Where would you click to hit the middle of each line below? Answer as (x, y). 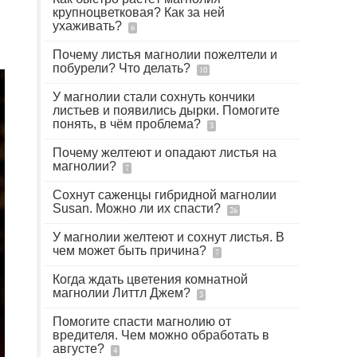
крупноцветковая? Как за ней (139, 12)
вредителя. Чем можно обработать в (161, 335)
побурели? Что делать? (123, 68)
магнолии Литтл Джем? (123, 293)
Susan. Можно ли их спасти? (138, 208)
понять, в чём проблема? (128, 124)
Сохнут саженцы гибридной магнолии (165, 195)
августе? (80, 349)
